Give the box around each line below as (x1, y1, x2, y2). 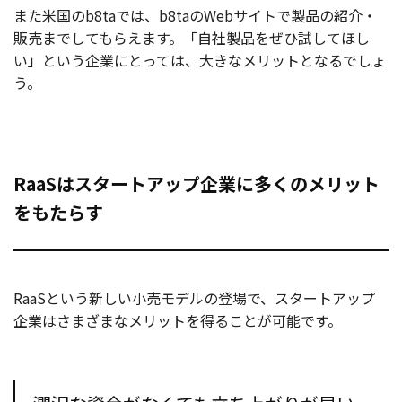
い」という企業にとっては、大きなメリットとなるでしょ (13, 48, 386, 71)
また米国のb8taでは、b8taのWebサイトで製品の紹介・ (13, 4, 377, 26)
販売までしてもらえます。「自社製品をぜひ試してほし (13, 26, 370, 48)
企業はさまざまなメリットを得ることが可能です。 (13, 309, 342, 331)
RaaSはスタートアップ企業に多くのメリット (13, 170, 380, 197)
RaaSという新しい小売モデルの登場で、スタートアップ (13, 286, 375, 309)
